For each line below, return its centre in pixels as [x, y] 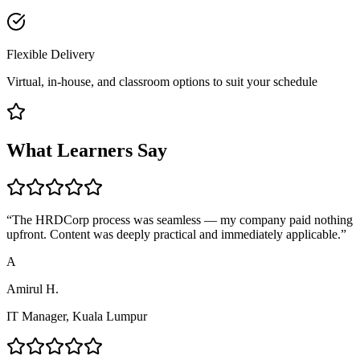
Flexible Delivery [51, 54]
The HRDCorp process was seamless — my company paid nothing [182, 220]
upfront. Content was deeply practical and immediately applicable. [174, 235]
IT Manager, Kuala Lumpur [77, 317]
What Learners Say [87, 151]
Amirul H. [33, 289]
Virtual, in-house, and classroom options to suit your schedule [162, 81]
